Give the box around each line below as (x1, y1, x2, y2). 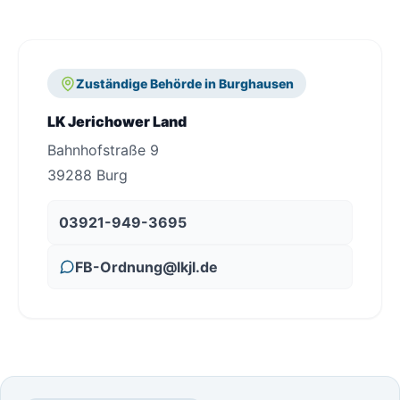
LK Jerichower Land (47, 112, 187, 130)
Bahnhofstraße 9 (47, 141, 159, 159)
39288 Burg (47, 166, 128, 184)
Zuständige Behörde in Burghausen (76, 76, 294, 91)
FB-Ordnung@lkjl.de (75, 258, 218, 276)
